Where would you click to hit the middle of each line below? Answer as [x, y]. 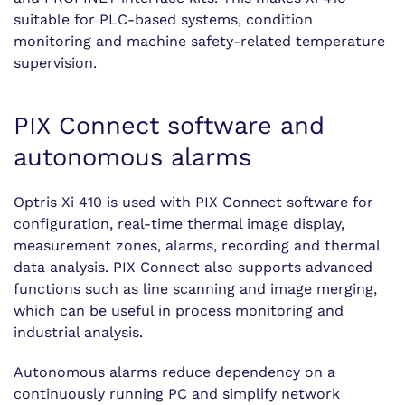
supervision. [55, 63]
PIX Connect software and [169, 126]
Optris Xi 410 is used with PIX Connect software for [193, 202]
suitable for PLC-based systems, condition [163, 19]
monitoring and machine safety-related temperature [199, 41]
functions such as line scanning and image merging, [195, 289]
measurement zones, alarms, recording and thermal [197, 245]
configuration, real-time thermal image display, [179, 224]
